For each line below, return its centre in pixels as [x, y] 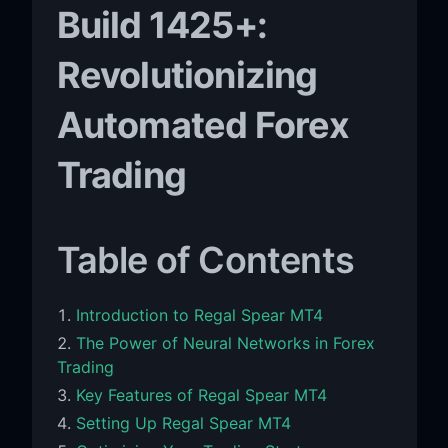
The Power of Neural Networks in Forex [225, 342]
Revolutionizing [187, 74]
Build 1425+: [161, 24]
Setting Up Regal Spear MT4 [183, 422]
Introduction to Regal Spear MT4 [199, 314]
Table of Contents [205, 259]
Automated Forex [203, 124]
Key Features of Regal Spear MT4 [201, 394]
